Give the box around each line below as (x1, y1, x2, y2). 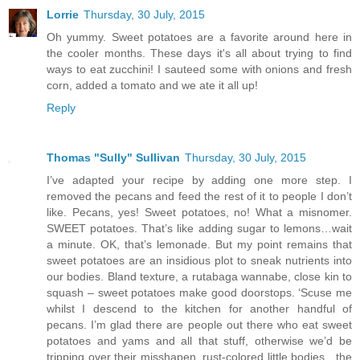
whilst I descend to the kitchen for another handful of (47, 301, 352, 315)
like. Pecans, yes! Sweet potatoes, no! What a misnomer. (47, 205, 352, 219)
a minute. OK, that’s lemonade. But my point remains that (47, 237, 352, 251)
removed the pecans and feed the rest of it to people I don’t (47, 189, 352, 202)
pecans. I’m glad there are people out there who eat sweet (47, 317, 352, 331)
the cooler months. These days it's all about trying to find (47, 46, 352, 59)
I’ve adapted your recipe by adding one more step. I (47, 173, 352, 186)
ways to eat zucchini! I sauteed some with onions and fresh (47, 62, 352, 76)
